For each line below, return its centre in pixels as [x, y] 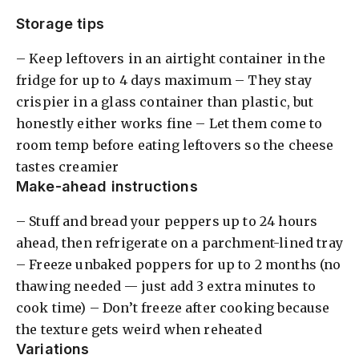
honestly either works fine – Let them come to [169, 123]
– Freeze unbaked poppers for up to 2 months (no [179, 264]
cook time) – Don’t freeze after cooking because [173, 307]
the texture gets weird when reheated [139, 329]
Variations [53, 349]
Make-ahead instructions [107, 186]
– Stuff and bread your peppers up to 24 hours [167, 221]
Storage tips [60, 23]
